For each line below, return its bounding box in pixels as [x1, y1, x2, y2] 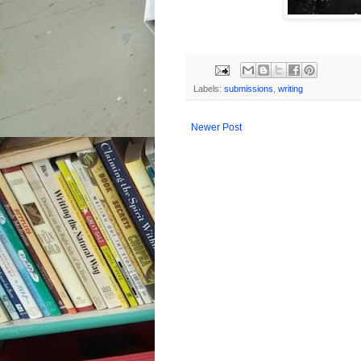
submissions [224, 84, 273, 94]
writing [278, 84, 303, 94]
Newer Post [191, 122, 242, 134]
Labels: [193, 84, 224, 94]
